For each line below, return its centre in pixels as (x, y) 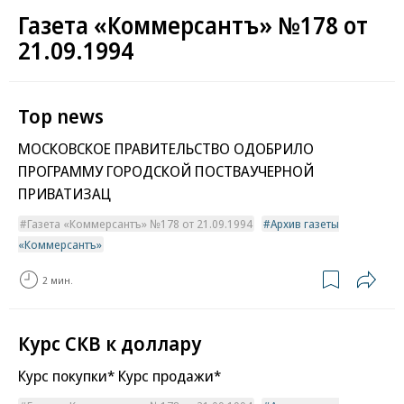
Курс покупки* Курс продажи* (119, 376)
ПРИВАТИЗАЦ (64, 194)
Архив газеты (305, 224)
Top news (61, 116)
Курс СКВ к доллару (110, 343)
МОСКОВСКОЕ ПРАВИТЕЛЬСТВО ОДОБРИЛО (166, 149)
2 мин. (58, 280)
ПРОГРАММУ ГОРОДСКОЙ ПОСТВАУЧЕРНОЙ (166, 171)
